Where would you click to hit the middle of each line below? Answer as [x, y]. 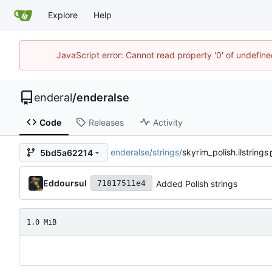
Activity [168, 122]
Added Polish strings [197, 183]
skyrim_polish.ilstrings [225, 152]
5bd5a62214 [66, 152]
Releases [106, 122]
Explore [63, 15]
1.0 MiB [42, 222]
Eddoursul [65, 183]
